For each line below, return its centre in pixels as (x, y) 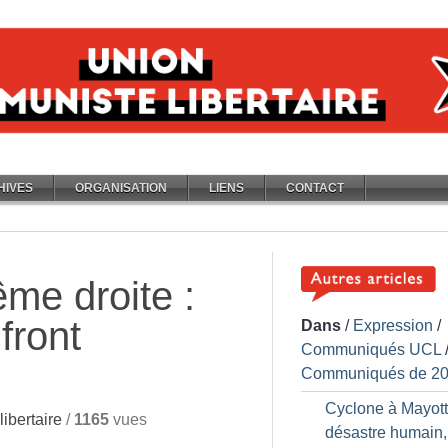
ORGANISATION (121, 188)
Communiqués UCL (371, 349)
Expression (393, 325)
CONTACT (315, 188)
